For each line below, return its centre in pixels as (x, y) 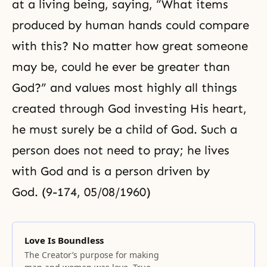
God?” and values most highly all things (125, 88)
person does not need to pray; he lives (121, 150)
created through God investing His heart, (129, 108)
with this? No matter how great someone (130, 46)
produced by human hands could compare (131, 25)
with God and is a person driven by (111, 171)
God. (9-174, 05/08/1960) (81, 192)
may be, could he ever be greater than (121, 67)
